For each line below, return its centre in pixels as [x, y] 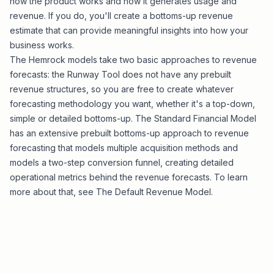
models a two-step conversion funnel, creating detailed [122, 162]
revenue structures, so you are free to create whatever [122, 89]
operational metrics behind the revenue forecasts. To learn [129, 177]
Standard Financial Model [205, 118]
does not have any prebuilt [176, 74]
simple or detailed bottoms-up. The [82, 118]
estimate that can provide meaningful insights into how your [129, 30]
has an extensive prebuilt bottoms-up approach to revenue [129, 133]
